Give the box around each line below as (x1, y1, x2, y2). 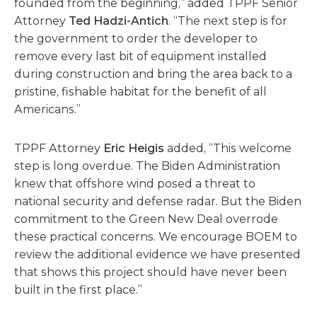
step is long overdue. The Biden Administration (14, 159, 280, 173)
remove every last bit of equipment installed (14, 50, 267, 63)
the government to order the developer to (14, 32, 258, 45)
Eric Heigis (103, 142, 164, 155)
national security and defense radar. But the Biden (14, 195, 301, 208)
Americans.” (14, 103, 81, 116)
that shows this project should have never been (14, 265, 287, 279)
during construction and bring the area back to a (14, 67, 292, 81)
